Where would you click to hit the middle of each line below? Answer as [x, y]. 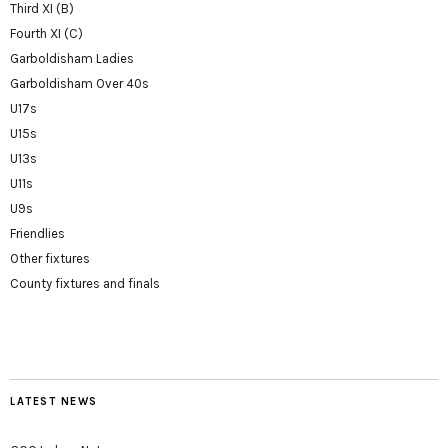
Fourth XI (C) [46, 34]
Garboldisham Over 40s [79, 84]
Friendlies [37, 234]
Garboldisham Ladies [72, 59]
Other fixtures [50, 259]
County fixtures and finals [85, 284]
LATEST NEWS [54, 402]
